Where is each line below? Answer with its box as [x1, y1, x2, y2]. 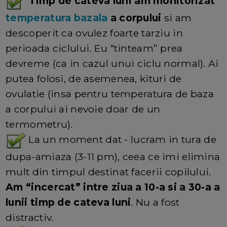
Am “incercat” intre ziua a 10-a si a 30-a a [6, 181, 220, 194]
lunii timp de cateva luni [6, 196, 131, 209]
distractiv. [6, 211, 54, 224]
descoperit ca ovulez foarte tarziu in [6, 27, 183, 40]
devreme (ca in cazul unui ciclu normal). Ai [6, 57, 219, 70]
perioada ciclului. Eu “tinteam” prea [6, 42, 183, 55]
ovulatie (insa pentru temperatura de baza [6, 88, 214, 100]
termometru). [6, 118, 73, 131]
